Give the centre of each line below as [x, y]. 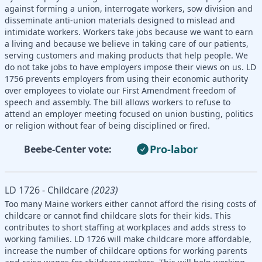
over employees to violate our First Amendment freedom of [120, 90]
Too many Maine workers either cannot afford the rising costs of [130, 204]
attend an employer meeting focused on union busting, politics [129, 113]
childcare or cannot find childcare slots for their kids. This [118, 215]
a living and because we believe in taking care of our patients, [127, 43]
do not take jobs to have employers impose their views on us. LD [130, 67]
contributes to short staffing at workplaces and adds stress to [125, 227]
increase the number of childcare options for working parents [126, 250]
